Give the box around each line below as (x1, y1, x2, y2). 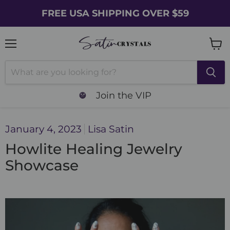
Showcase (5, 157, 79, 175)
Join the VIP (96, 89, 151, 101)
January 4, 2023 (5, 123, 82, 136)
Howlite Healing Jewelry (5, 140, 182, 158)
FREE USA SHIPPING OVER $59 (41, 8, 189, 18)
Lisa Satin (88, 123, 134, 136)
